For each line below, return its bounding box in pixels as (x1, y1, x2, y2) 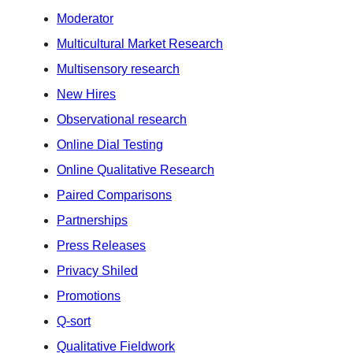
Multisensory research (57, 61, 180, 76)
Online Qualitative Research (57, 162, 214, 176)
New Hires (57, 87, 116, 101)
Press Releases (57, 238, 146, 252)
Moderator (57, 11, 113, 25)
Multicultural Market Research (57, 36, 223, 50)
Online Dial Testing (57, 137, 163, 151)
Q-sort (57, 314, 91, 328)
